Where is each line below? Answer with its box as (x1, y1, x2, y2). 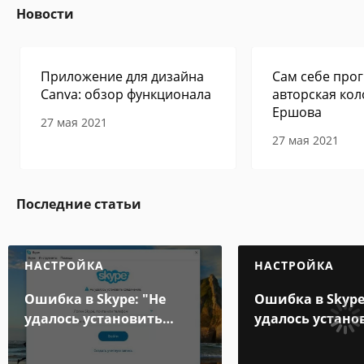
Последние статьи (16, 195, 141, 213)
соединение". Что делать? (24, 329, 204, 347)
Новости (16, 5, 74, 23)
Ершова (272, 103, 322, 121)
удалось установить (24, 310, 162, 327)
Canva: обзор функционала (41, 85, 211, 103)
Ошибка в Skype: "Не (24, 290, 166, 308)
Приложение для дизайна (41, 67, 204, 85)
